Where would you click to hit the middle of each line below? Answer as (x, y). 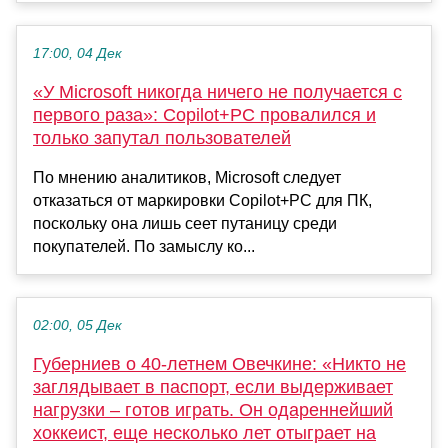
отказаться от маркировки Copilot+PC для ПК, (202, 201)
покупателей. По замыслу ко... (144, 247)
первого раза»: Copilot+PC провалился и (204, 115)
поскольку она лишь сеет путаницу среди (185, 224)
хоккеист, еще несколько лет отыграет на (204, 433)
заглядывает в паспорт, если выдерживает (213, 387)
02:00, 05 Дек (77, 326)
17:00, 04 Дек (77, 54)
